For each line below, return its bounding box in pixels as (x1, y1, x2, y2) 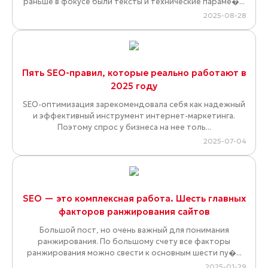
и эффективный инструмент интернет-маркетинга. (33, 111, 235, 121)
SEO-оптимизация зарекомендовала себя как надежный (23, 99, 245, 110)
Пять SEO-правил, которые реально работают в (22, 67, 246, 79)
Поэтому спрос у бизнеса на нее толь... (57, 122, 211, 133)
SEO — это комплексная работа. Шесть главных (22, 193, 246, 205)
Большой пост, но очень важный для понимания (39, 225, 229, 236)
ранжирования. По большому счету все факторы (38, 236, 230, 247)
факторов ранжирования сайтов (58, 206, 210, 218)
